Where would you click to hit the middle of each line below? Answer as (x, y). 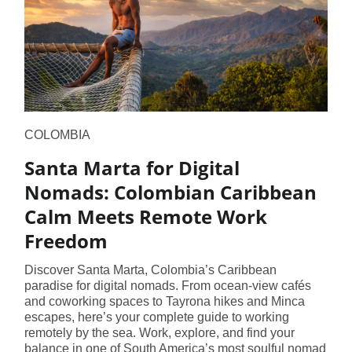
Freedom (66, 240)
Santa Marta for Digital (132, 167)
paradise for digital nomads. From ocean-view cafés (167, 285)
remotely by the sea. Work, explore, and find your (159, 332)
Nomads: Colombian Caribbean (170, 192)
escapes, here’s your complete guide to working (156, 317)
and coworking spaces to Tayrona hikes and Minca (164, 301)
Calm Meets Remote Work (145, 216)
